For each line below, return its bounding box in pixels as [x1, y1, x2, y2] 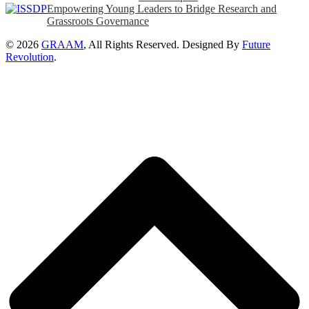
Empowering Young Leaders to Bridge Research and [47, 2, 277, 14]
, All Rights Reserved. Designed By [83, 38, 242, 50]
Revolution [6, 50, 54, 63]
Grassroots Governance [47, 14, 149, 27]
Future [242, 38, 270, 50]
